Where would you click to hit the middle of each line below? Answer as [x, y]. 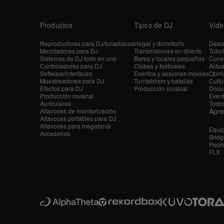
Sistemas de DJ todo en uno [78, 58]
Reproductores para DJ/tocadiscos [87, 43]
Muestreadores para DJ [72, 80]
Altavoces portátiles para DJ [78, 118]
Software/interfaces [66, 73]
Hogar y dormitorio [159, 43]
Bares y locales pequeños [169, 58]
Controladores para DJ [71, 65]
